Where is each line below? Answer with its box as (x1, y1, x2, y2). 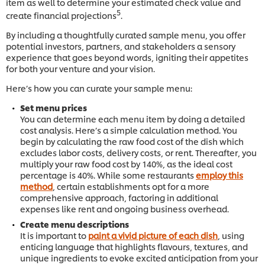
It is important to (20, 229, 88, 241)
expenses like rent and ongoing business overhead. (20, 202, 229, 214)
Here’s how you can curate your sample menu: (6, 82, 192, 93)
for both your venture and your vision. (6, 62, 155, 74)
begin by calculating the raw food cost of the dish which (20, 135, 244, 147)
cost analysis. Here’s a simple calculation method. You (20, 124, 237, 135)
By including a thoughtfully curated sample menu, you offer (6, 28, 245, 40)
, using (218, 229, 244, 241)
